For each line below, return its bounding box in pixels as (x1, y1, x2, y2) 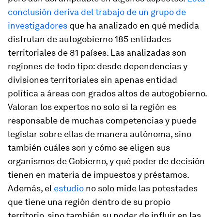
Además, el (8, 183, 54, 194)
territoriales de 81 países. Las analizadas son (8, 47, 186, 58)
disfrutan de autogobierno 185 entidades (8, 34, 171, 45)
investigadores (8, 20, 67, 31)
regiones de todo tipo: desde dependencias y (8, 61, 187, 72)
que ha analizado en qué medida (67, 20, 199, 31)
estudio (54, 183, 84, 194)
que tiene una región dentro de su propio (8, 197, 170, 207)
